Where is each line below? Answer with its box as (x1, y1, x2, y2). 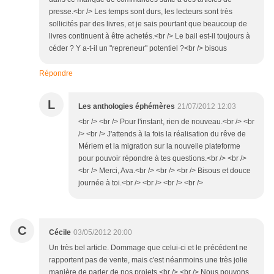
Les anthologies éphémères (78, 102, 175, 111)
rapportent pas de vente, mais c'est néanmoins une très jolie (49, 256, 248, 265)
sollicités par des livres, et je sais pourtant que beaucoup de (49, 20, 247, 29)
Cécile (49, 228, 71, 237)
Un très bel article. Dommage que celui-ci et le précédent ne (49, 243, 248, 253)
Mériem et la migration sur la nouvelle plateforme (78, 142, 240, 151)
